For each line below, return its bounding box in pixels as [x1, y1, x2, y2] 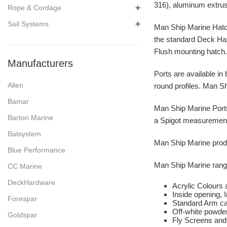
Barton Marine [8, 113, 53, 122]
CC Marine [8, 162, 42, 170]
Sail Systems [8, 19, 49, 28]
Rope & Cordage [8, 3, 61, 12]
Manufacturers [8, 57, 73, 69]
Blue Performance [8, 145, 65, 154]
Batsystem [8, 129, 41, 138]
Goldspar [8, 210, 37, 219]
